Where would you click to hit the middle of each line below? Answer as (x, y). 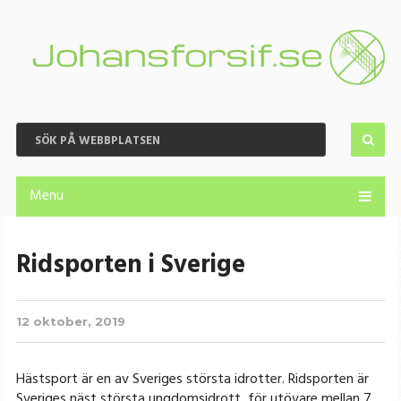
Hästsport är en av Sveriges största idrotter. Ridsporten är (192, 380)
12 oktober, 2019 (70, 322)
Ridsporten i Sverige (130, 266)
